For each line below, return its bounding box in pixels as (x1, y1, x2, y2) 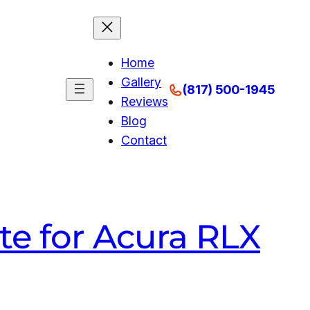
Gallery (121, 75, 161, 89)
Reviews (121, 94, 168, 109)
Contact (121, 133, 167, 147)
